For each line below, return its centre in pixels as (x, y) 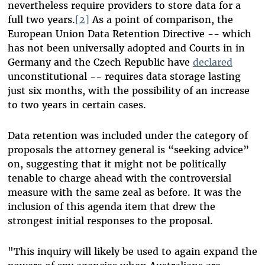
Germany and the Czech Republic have (100, 62)
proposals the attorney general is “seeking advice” (128, 150)
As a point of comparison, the (161, 20)
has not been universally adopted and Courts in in (126, 48)
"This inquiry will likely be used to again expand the (132, 252)
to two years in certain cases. (77, 105)
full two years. (41, 20)
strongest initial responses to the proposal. (110, 221)
